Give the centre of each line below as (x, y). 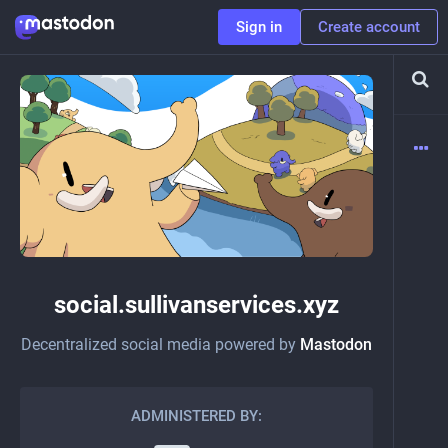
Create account (369, 27)
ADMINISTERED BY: (196, 416)
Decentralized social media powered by (160, 345)
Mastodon (336, 345)
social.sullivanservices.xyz (196, 305)
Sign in (259, 27)
